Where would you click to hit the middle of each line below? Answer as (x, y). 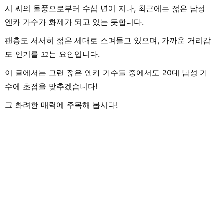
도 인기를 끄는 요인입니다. (52, 54)
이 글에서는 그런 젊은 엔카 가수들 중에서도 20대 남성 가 (106, 72)
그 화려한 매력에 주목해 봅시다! (61, 104)
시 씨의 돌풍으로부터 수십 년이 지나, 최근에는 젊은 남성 (105, 8)
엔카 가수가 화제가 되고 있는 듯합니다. (74, 22)
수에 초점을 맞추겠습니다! (51, 86)
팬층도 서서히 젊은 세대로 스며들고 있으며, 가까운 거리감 (108, 40)
